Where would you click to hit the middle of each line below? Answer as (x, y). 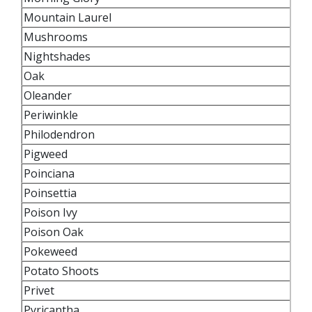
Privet (40, 290)
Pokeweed (52, 251)
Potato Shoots (61, 271)
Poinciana (50, 173)
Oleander (48, 95)
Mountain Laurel (69, 17)
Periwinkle (51, 115)
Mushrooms (58, 37)
